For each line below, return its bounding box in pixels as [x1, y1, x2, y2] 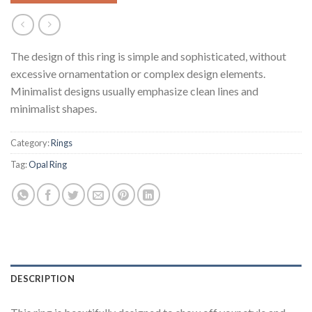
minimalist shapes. [10, 101, 97, 115]
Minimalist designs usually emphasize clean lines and [10, 84, 258, 97]
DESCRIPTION [10, 272, 75, 284]
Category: [10, 136, 51, 148]
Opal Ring [29, 158, 67, 170]
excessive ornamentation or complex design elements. [10, 66, 265, 80]
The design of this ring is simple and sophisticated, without [10, 49, 286, 63]
